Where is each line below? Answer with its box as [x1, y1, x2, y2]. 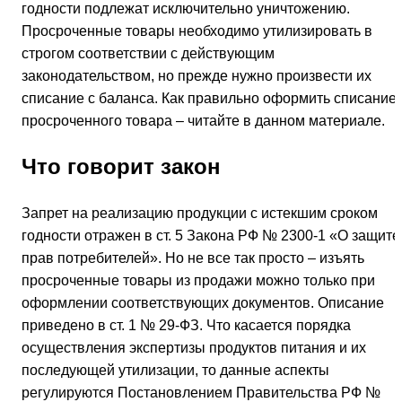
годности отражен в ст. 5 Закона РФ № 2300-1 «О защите [22, 228, 400, 244]
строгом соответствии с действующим [22, 46, 275, 62]
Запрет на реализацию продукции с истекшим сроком [22, 205, 378, 222]
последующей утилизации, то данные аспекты [22, 363, 329, 379]
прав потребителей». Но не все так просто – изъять [22, 250, 364, 267]
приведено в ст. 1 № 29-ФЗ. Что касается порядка [22, 318, 351, 334]
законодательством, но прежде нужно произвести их [22, 68, 371, 84]
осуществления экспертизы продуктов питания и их [22, 340, 366, 356]
